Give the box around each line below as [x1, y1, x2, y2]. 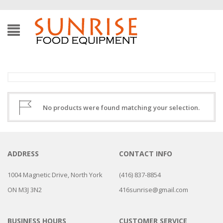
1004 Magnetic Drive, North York [7, 170, 103, 179]
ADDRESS [7, 149, 39, 158]
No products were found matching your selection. [43, 103, 200, 112]
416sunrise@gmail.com [119, 185, 188, 194]
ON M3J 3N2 [7, 185, 42, 194]
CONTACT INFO [119, 149, 172, 158]
